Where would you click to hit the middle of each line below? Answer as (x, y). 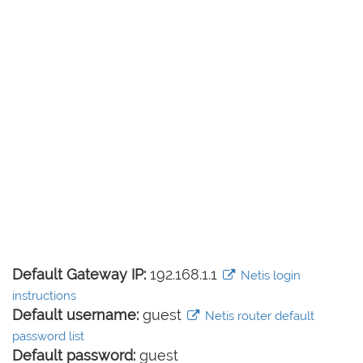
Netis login (269, 276)
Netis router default (258, 316)
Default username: (75, 315)
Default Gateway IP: (79, 275)
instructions (44, 296)
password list (48, 337)
